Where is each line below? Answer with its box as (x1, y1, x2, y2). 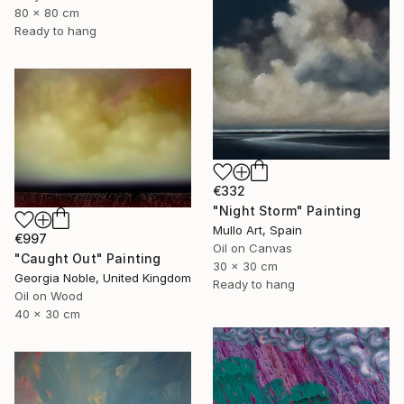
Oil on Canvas (213, 241, 292, 256)
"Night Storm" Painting (213, 203, 362, 219)
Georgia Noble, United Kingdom (14, 270, 191, 285)
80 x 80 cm (14, 5, 79, 20)
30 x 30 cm (213, 259, 278, 274)
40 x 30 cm (14, 306, 80, 321)
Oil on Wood (14, 288, 83, 303)
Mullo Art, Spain (213, 223, 302, 238)
